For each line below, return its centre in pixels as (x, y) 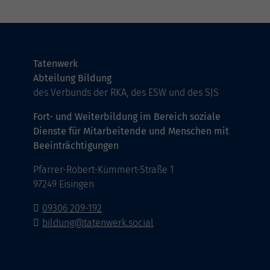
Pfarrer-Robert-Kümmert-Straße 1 (104, 170)
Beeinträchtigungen (76, 146)
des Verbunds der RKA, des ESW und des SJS (126, 93)
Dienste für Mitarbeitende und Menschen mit (131, 131)
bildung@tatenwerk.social (98, 223)
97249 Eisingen (64, 184)
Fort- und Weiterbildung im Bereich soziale (127, 117)
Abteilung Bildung (72, 78)
